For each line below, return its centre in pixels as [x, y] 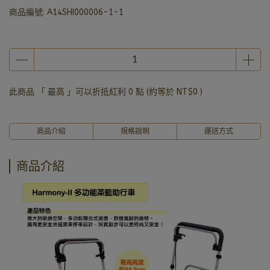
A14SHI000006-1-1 [85, 12]
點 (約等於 [155, 92]
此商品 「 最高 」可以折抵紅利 [69, 92]
